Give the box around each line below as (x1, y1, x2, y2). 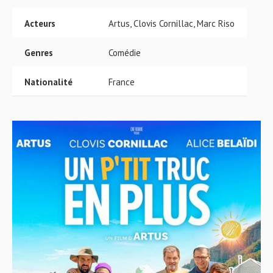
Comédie (108, 47, 141, 58)
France (108, 76, 135, 88)
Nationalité (24, 76, 73, 88)
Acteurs (24, 18, 55, 29)
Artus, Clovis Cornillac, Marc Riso (108, 18, 235, 29)
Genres (24, 47, 53, 58)
